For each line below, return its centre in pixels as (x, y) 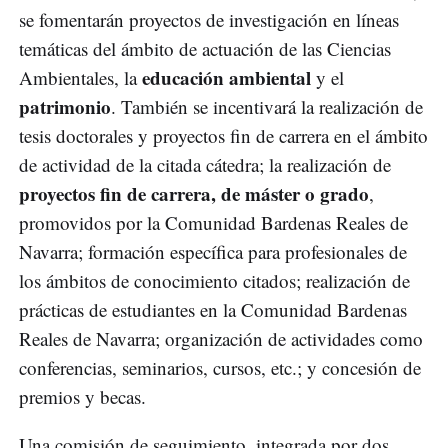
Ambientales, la (80, 78)
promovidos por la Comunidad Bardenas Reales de (213, 223)
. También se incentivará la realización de (267, 107)
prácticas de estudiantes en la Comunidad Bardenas (213, 310)
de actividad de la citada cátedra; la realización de (205, 165)
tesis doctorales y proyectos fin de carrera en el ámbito (223, 136)
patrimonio (65, 107)
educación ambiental (229, 78)
